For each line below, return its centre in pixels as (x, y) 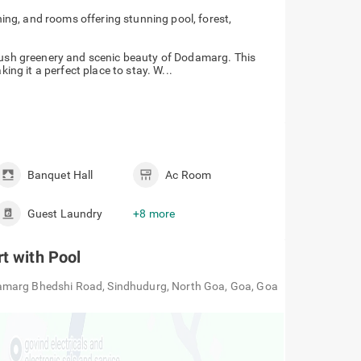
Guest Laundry (65, 214)
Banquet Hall (60, 175)
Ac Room (189, 175)
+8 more (154, 214)
